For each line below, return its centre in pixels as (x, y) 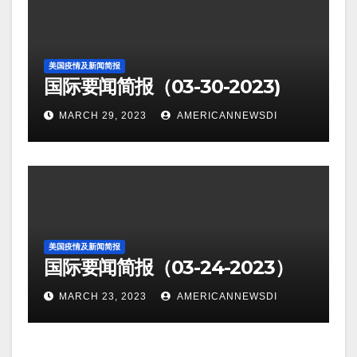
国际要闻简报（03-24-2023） (169, 267)
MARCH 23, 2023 (103, 296)
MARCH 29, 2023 (103, 115)
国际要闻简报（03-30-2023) (162, 86)
